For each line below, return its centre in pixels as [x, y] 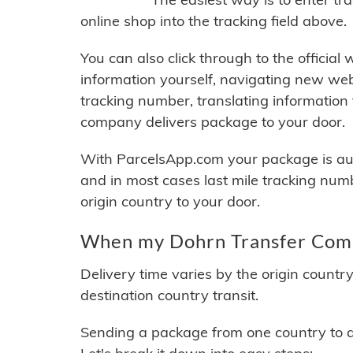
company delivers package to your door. [213, 122]
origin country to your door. [170, 202]
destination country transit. [169, 295]
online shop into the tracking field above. [214, 21]
